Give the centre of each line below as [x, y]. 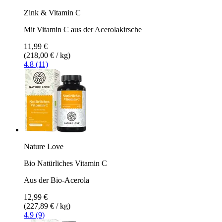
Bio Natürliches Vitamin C [65, 163]
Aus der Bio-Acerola [56, 180]
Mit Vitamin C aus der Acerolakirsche [83, 29]
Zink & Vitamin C [52, 12]
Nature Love [44, 146]
